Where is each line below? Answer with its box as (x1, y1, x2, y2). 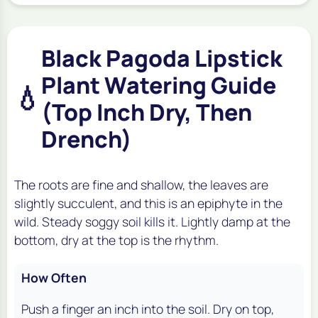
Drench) (41, 123, 132, 155)
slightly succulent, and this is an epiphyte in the (14, 194, 283, 212)
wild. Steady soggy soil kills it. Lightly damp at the (14, 212, 290, 230)
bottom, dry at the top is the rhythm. (14, 231, 219, 248)
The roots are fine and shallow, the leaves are (14, 175, 268, 193)
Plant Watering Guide (41, 69, 276, 101)
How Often (21, 268, 87, 286)
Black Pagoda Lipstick (41, 42, 283, 74)
